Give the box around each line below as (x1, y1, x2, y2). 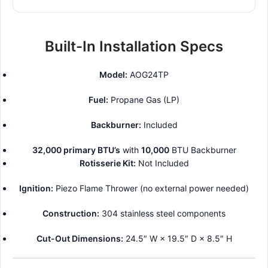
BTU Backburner (169, 145, 236, 156)
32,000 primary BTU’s (32, 145, 120, 156)
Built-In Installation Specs (45, 38, 223, 56)
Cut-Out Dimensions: (36, 233, 123, 244)
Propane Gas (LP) (108, 95, 179, 105)
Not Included (135, 158, 189, 169)
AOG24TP (127, 69, 169, 80)
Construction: (42, 208, 99, 219)
